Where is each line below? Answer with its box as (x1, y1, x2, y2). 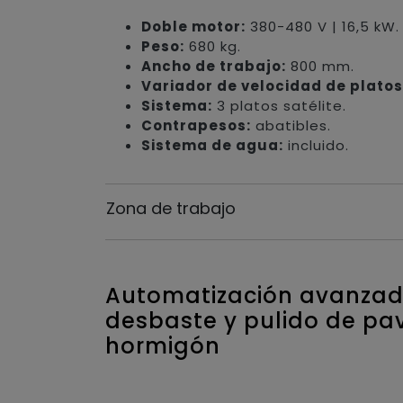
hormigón (105, 331, 221, 362)
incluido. (283, 136, 350, 156)
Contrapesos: (141, 116, 252, 136)
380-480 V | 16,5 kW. (246, 17, 400, 37)
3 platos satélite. (212, 96, 347, 116)
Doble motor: (141, 17, 246, 37)
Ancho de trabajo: (141, 57, 287, 76)
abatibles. (251, 116, 332, 136)
